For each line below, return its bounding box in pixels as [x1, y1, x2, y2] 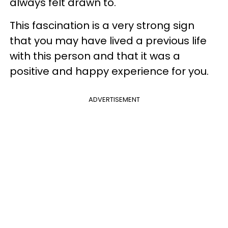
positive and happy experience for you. [10, 64, 209, 78]
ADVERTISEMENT [88, 94, 140, 104]
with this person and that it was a [10, 48, 180, 63]
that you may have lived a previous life [10, 33, 207, 48]
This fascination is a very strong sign [10, 18, 194, 33]
